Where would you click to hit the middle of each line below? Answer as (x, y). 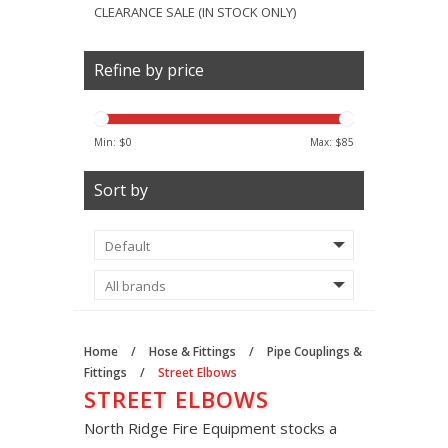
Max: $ (326, 142)
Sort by (121, 190)
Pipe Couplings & (314, 351)
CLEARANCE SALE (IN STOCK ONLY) (195, 12)
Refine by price (149, 70)
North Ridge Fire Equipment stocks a (210, 428)
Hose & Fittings (192, 351)
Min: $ (110, 142)
